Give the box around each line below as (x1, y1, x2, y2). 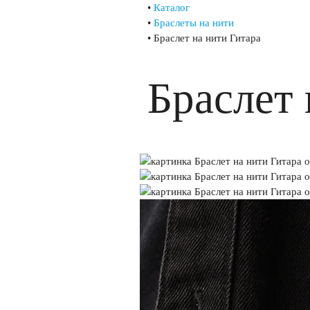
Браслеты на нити (153, 17, 234, 28)
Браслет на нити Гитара (153, 33, 261, 44)
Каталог (153, 2, 190, 13)
